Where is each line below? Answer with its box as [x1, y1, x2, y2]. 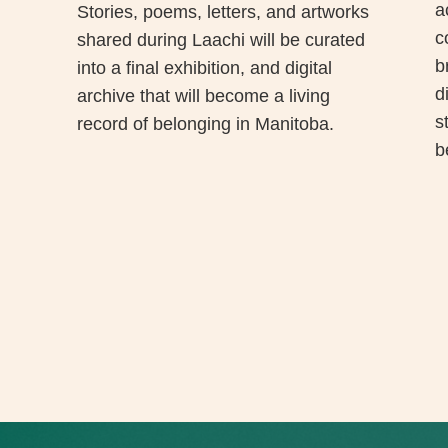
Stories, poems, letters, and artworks [76, 2, 369, 23]
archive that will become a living [76, 86, 330, 107]
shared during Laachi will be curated [76, 30, 365, 51]
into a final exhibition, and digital [76, 58, 332, 79]
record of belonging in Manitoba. [76, 114, 334, 135]
